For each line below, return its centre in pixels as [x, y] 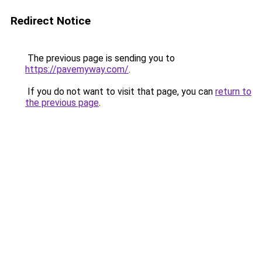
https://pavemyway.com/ [77, 69]
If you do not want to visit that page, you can [120, 92]
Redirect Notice [51, 21]
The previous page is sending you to [100, 58]
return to [233, 92]
